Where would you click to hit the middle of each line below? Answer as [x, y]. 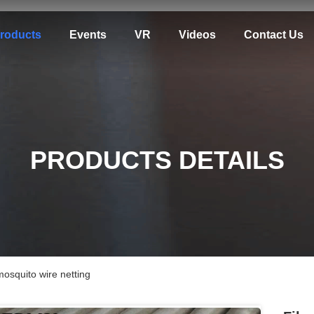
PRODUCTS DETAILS [157, 160]
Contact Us [273, 35]
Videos [197, 35]
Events [88, 35]
